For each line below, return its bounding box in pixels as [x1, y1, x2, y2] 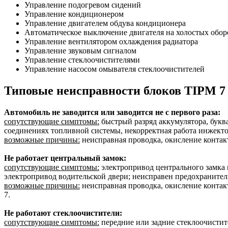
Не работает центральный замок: [4, 153, 126, 162]
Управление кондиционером [24, 9, 124, 18]
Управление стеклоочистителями [24, 55, 140, 64]
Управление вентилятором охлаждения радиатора [24, 37, 198, 46]
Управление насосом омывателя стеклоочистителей [24, 64, 205, 73]
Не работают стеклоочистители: [4, 208, 122, 217]
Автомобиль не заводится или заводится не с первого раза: [4, 107, 220, 117]
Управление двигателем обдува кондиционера [24, 18, 186, 27]
